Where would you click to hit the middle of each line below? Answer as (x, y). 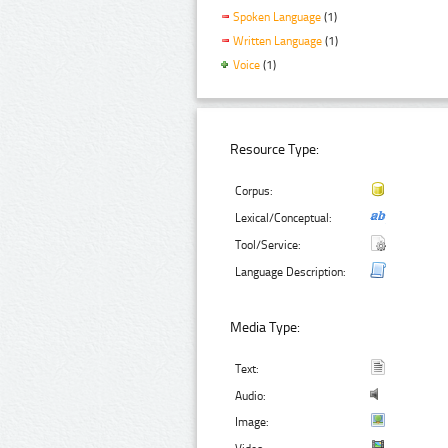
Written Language (277, 41)
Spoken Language (277, 17)
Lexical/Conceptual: (284, 218)
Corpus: (254, 191)
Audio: (251, 395)
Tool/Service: (268, 245)
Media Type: (265, 327)
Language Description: (291, 272)
